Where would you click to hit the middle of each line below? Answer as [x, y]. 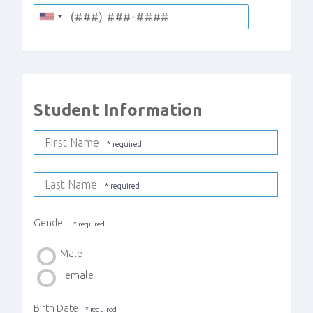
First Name [72, 143]
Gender [50, 223]
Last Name [71, 185]
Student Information [118, 110]
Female [75, 275]
